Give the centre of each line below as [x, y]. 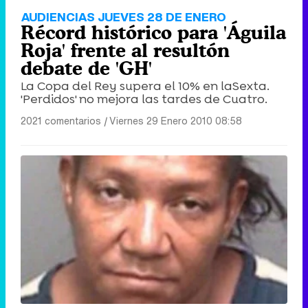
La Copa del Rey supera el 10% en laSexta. [145, 86]
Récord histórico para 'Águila [153, 33]
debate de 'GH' [86, 68]
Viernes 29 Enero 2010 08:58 [176, 121]
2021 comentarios [61, 121]
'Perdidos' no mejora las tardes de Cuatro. [144, 99]
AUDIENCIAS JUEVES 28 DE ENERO [124, 17]
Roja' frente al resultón [125, 51]
